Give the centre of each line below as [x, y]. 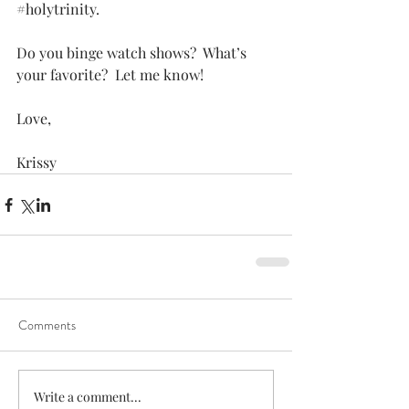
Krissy [37, 162]
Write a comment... [88, 396]
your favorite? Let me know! [110, 74]
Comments [47, 325]
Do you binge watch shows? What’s [133, 52]
